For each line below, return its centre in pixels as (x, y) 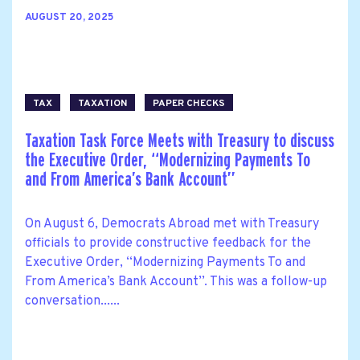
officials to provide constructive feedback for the (168, 243)
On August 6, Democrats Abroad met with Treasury (172, 224)
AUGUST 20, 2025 (69, 18)
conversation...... (72, 301)
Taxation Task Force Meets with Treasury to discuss (180, 141)
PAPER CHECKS (189, 103)
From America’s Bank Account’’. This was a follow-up (176, 282)
